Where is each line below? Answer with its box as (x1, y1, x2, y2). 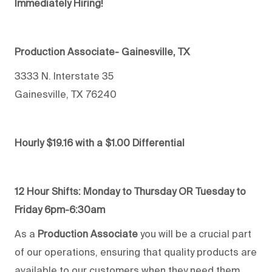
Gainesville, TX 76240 (15, 88, 117, 100)
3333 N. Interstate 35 (15, 70, 114, 81)
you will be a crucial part (138, 228, 251, 239)
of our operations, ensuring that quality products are (15, 246, 257, 257)
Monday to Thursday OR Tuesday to (83, 185, 246, 197)
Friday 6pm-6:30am (15, 203, 105, 215)
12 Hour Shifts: (15, 185, 83, 197)
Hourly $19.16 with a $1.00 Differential (15, 137, 185, 148)
